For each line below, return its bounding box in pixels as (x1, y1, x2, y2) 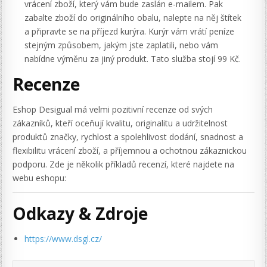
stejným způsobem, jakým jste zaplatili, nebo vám (24, 39, 219, 51)
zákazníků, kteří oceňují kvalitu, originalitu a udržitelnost (13, 117, 228, 129)
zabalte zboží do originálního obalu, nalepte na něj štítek (24, 12, 242, 24)
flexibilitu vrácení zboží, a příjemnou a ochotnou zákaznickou (13, 144, 247, 156)
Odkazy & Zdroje (13, 201, 148, 225)
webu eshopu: (13, 172, 67, 184)
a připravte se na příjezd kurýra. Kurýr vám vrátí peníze (24, 26, 235, 38)
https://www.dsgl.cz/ (24, 232, 103, 244)
